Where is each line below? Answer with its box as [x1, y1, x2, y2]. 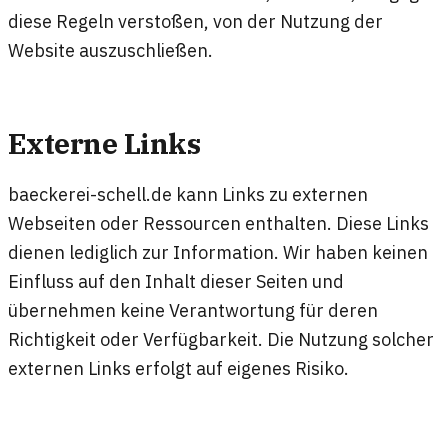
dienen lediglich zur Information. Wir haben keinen [8, 240, 428, 265]
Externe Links [8, 124, 201, 162]
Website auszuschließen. [8, 38, 213, 62]
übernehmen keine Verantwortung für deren [8, 298, 378, 323]
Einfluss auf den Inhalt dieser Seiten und [8, 269, 344, 294]
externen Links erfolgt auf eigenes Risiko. [8, 356, 349, 381]
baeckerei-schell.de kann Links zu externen [8, 182, 368, 207]
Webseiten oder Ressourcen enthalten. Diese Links [8, 211, 429, 236]
